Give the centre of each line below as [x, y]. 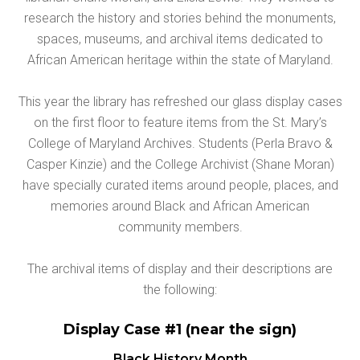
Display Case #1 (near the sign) [180, 329]
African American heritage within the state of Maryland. [180, 59]
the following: [180, 289]
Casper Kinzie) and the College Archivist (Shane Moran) [180, 164]
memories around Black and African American [180, 206]
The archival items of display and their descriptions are [180, 268]
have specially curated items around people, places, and [180, 185]
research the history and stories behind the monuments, [180, 18]
